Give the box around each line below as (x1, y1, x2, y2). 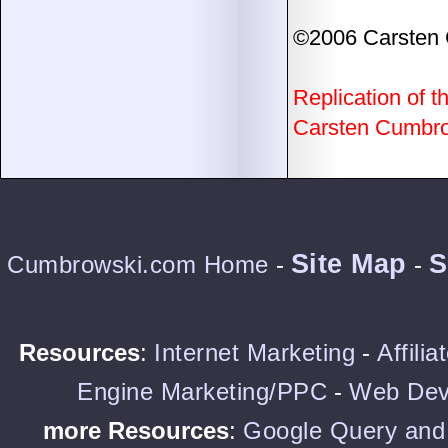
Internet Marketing (154, 339, 356, 366)
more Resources (43, 417, 229, 444)
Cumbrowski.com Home (7, 251, 269, 278)
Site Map (290, 249, 407, 279)
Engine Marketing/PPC (77, 378, 327, 405)
